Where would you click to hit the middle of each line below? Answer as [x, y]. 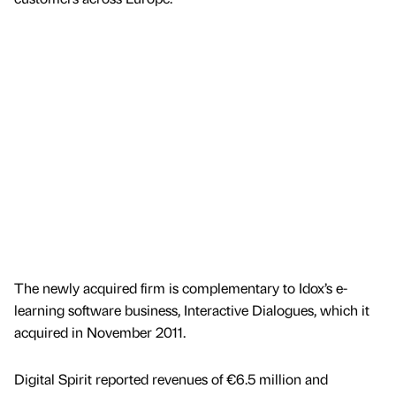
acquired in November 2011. [100, 331]
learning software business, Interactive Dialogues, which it [192, 309]
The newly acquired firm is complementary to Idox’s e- [181, 287]
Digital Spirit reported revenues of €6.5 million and [171, 378]
